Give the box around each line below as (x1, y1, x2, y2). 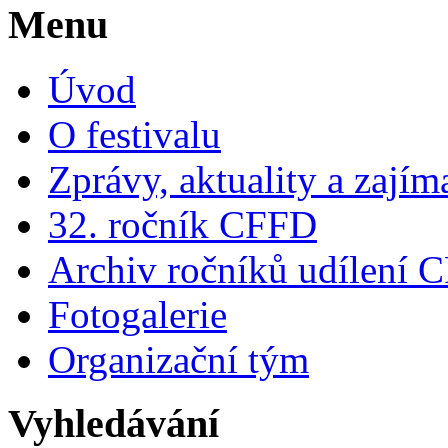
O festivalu (48, 112, 221, 156)
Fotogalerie (48, 292, 227, 336)
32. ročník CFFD (48, 202, 317, 246)
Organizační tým (48, 337, 309, 381)
